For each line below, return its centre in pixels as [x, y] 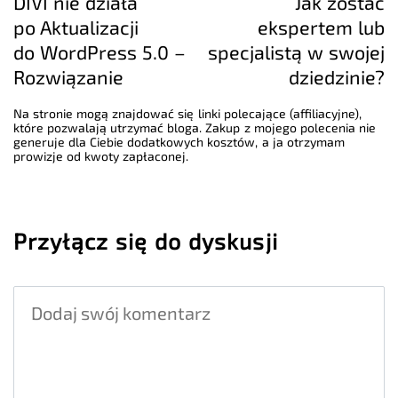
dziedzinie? [337, 76]
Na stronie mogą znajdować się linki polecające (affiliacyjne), [187, 113]
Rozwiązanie [68, 76]
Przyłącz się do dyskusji [146, 240]
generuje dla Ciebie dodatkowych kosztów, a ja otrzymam [179, 141]
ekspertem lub [321, 26]
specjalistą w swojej [296, 51]
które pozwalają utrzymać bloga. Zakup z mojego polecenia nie [195, 127]
